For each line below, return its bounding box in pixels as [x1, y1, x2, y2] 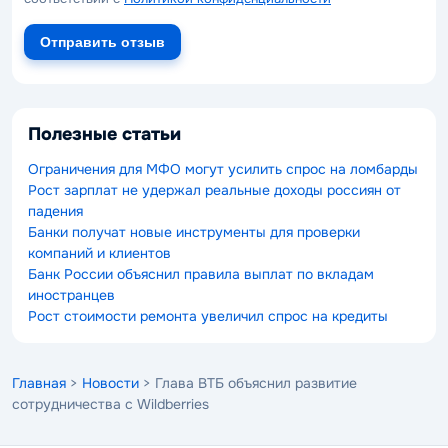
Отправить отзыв [40, 34, 165, 50]
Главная [12, 373, 66, 392]
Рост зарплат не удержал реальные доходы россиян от [28, 180, 401, 199]
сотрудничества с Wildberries [12, 394, 209, 413]
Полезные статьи [28, 123, 181, 145]
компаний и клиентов [28, 243, 171, 262]
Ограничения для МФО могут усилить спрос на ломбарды [28, 159, 418, 178]
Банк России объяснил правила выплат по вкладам [28, 264, 374, 283]
